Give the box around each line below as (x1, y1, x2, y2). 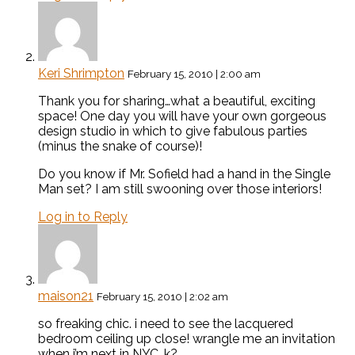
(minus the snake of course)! (38, 139, 202, 155)
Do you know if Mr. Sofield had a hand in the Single (38, 166, 330, 182)
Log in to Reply (38, 209, 128, 225)
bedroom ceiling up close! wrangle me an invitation (38, 331, 335, 347)
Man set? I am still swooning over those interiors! (38, 181, 322, 197)
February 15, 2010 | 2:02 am (97, 290, 228, 303)
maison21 (38, 288, 94, 304)
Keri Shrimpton (38, 66, 124, 82)
